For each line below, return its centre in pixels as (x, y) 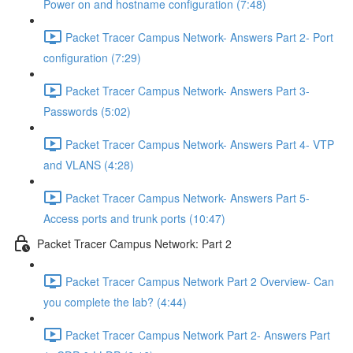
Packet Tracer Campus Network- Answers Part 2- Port (199, 37)
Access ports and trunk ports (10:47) (134, 218)
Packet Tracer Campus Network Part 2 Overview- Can (200, 281)
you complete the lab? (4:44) (115, 302)
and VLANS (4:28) (89, 165)
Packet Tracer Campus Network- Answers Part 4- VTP (200, 144)
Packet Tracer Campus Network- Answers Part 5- (188, 197)
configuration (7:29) (92, 58)
